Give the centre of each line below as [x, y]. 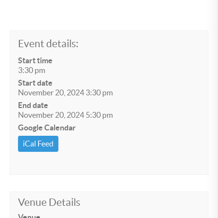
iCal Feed [38, 144]
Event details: [48, 44]
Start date [35, 83]
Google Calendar [47, 128]
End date [33, 105]
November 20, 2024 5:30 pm [65, 115]
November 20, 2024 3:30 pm [65, 93]
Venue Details [49, 202]
